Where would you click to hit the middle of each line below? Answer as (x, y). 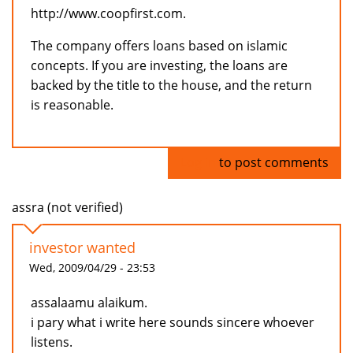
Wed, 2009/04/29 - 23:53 (92, 268)
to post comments (272, 163)
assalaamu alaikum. (89, 303)
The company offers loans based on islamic (159, 46)
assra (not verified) (67, 208)
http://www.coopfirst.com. (108, 14)
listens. (52, 342)
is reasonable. (72, 105)
